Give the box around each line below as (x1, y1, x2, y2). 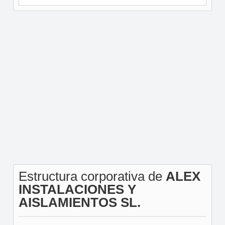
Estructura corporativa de (18, 169, 166, 184)
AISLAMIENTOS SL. (18, 195, 141, 210)
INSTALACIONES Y (18, 182, 136, 197)
